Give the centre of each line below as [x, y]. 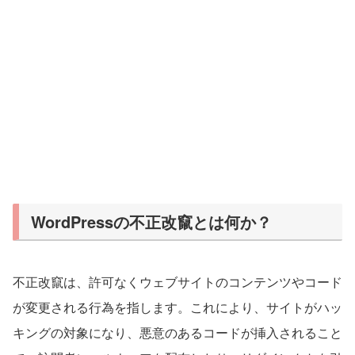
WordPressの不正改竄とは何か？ [151, 221]
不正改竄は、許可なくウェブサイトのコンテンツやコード [177, 281]
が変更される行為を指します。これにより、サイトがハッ [177, 307]
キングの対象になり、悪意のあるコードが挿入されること [177, 332]
